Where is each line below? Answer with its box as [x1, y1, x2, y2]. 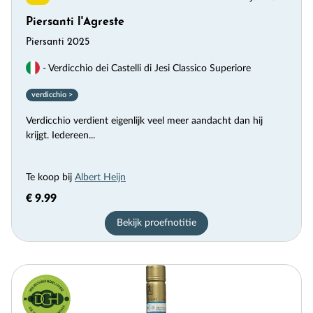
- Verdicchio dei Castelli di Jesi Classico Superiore [40, 63, 251, 73]
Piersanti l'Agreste [26, 17, 124, 29]
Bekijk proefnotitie [117, 218, 196, 228]
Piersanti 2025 [26, 37, 89, 48]
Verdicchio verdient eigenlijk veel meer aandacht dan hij [26, 116, 263, 126]
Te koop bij [26, 173, 75, 183]
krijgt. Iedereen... [26, 131, 95, 141]
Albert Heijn [75, 173, 126, 183]
